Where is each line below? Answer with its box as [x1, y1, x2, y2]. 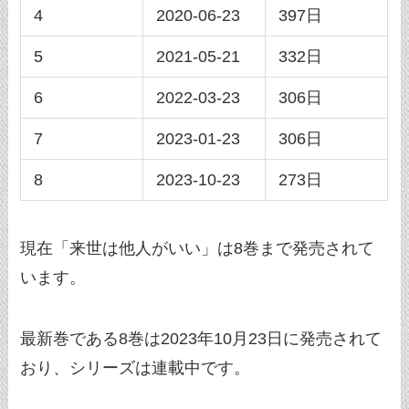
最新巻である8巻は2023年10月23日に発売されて [20, 330, 383, 349]
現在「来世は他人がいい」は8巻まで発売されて [20, 238, 375, 257]
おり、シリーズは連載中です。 [20, 359, 251, 378]
